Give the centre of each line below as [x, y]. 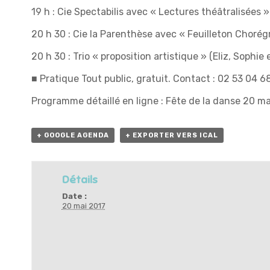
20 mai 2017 [83, 206]
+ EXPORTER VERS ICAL [172, 136]
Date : [74, 196]
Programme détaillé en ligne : [99, 101]
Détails [80, 180]
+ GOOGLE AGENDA [73, 136]
